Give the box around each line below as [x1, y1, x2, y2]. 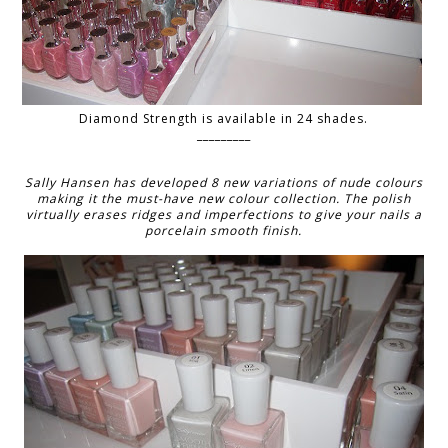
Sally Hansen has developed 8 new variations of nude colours [24, 173, 423, 191]
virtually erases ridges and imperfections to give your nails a [25, 205, 422, 223]
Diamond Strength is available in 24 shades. [79, 109, 368, 127]
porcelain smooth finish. [145, 221, 302, 239]
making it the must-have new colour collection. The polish [36, 189, 411, 207]
